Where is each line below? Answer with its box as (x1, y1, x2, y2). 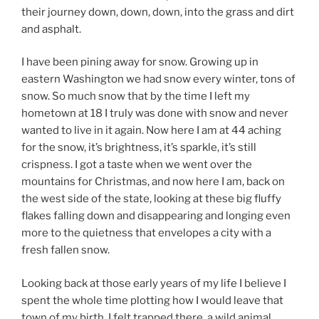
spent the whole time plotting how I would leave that (21, 293, 283, 307)
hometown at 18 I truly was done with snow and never (21, 107, 288, 120)
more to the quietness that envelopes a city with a (21, 226, 271, 239)
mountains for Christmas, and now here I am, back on (21, 175, 285, 188)
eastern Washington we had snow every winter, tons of (21, 73, 296, 85)
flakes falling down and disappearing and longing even (21, 209, 291, 222)
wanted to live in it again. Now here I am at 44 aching (21, 124, 281, 137)
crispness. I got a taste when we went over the (21, 158, 252, 171)
